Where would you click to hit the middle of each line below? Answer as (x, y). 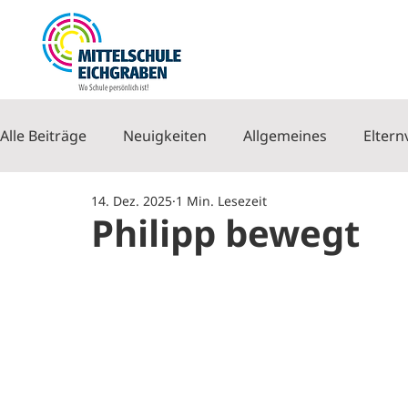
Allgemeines (285, 136)
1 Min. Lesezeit (221, 201)
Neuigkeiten (165, 136)
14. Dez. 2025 (132, 201)
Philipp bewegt (225, 233)
